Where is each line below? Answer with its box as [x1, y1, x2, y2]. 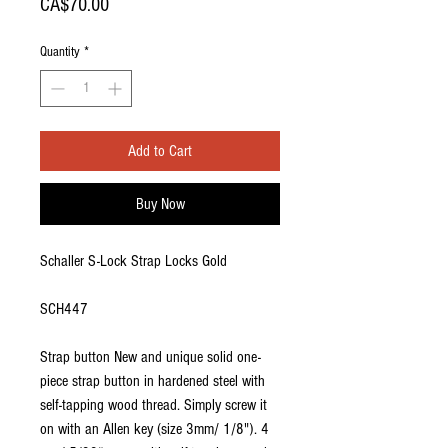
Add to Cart [128, 142, 192, 161]
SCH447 [40, 300, 88, 319]
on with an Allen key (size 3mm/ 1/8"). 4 [40, 420, 269, 439]
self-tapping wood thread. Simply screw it [40, 396, 267, 415]
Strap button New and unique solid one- [40, 348, 261, 367]
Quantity [40, 44, 80, 61]
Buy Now [135, 195, 185, 214]
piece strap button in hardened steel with [40, 372, 265, 391]
